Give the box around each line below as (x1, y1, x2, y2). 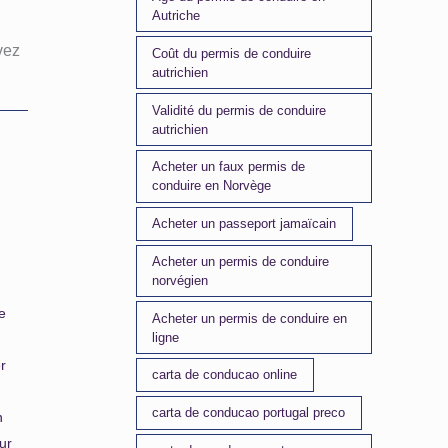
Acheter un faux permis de (152, 159, 306, 175)
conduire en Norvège (152, 178, 272, 194)
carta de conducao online (152, 367, 298, 383)
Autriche (152, 8, 201, 24)
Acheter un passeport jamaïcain (152, 216, 337, 232)
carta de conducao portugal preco (152, 405, 346, 421)
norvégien (152, 272, 209, 288)
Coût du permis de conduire (152, 45, 312, 61)
